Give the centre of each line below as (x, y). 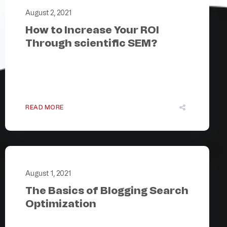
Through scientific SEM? (91, 43)
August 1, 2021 (48, 173)
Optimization (61, 203)
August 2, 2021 (48, 13)
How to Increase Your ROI (92, 30)
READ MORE (45, 107)
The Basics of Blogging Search (107, 190)
